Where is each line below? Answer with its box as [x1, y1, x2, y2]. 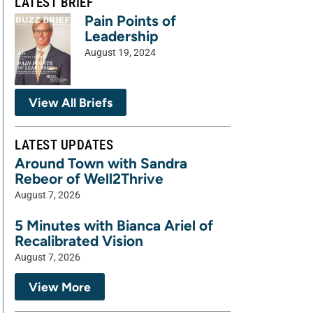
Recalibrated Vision [15, 232, 143, 250]
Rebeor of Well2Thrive [15, 170, 163, 188]
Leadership [85, 27, 159, 45]
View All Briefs [29, 95, 112, 110]
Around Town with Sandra [15, 154, 187, 173]
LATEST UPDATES [15, 137, 113, 154]
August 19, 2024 [85, 47, 156, 59]
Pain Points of [85, 12, 176, 29]
